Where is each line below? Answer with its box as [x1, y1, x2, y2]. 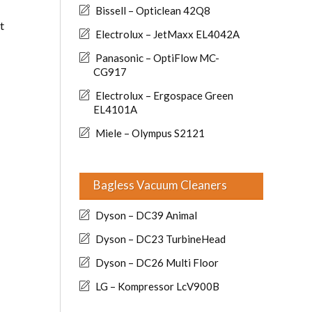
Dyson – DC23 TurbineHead [95, 233, 226, 245]
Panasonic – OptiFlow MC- [95, 52, 219, 64]
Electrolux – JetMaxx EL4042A [95, 28, 240, 40]
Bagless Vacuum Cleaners [93, 178, 227, 192]
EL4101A [93, 103, 137, 116]
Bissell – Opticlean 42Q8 [95, 4, 210, 17]
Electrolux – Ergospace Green [95, 89, 233, 102]
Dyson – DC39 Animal [95, 209, 197, 221]
